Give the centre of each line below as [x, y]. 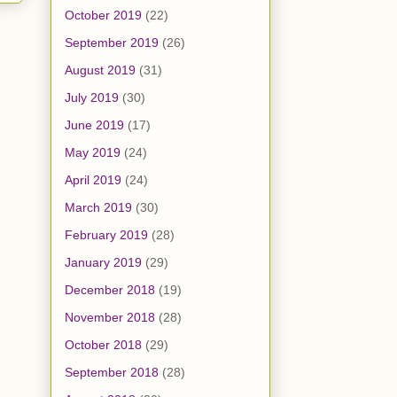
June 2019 [94, 125]
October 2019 [103, 16]
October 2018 [103, 345]
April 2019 [93, 180]
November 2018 [110, 318]
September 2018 [112, 373]
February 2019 [106, 235]
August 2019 [100, 70]
